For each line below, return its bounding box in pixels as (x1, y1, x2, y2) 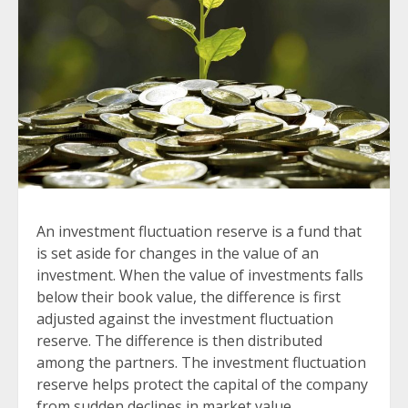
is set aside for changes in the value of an (36, 243, 319, 264)
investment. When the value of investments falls (36, 265, 363, 286)
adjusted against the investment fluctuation (36, 309, 333, 330)
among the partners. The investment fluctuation (36, 352, 366, 373)
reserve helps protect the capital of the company (36, 374, 368, 395)
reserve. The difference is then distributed (36, 331, 322, 352)
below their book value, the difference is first (36, 287, 341, 308)
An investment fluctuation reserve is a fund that (36, 221, 362, 242)
